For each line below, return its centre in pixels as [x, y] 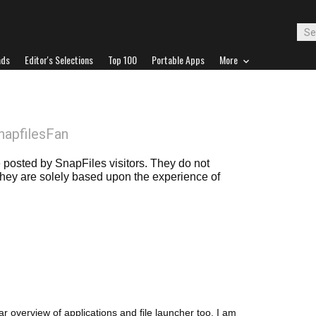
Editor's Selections [59, 60]
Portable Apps [178, 60]
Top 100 [122, 60]
